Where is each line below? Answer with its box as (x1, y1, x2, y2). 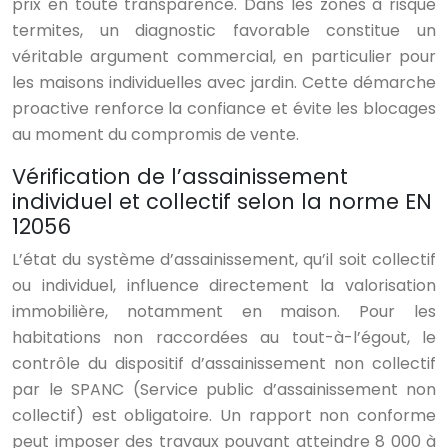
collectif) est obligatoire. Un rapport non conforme (12, 404, 436, 428)
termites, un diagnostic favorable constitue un (12, 19, 436, 43)
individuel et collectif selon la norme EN (12, 187, 432, 217)
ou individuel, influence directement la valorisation (12, 274, 436, 298)
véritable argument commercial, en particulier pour (12, 45, 436, 69)
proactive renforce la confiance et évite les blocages (12, 97, 436, 121)
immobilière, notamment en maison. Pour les (12, 300, 436, 324)
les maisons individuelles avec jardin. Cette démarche (12, 71, 436, 95)
